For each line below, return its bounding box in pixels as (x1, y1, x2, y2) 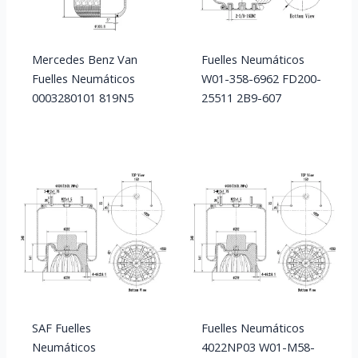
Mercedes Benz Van (31, 51, 137, 67)
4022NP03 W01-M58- (201, 339, 315, 356)
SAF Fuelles (31, 320, 91, 336)
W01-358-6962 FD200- (201, 70, 321, 86)
